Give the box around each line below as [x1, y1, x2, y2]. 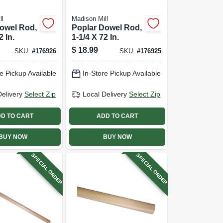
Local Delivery [83, 90, 127, 98]
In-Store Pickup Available [83, 69, 161, 77]
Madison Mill [72, 15, 109, 22]
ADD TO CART [97, 112, 138, 119]
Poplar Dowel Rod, [72, 23, 142, 32]
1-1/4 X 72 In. [72, 32, 119, 41]
